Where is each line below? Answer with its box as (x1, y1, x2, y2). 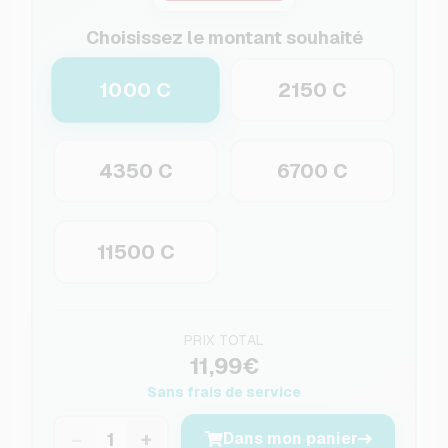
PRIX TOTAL (183, 331, 265, 350)
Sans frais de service (147, 383, 301, 402)
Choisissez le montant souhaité (85, 26, 363, 50)
